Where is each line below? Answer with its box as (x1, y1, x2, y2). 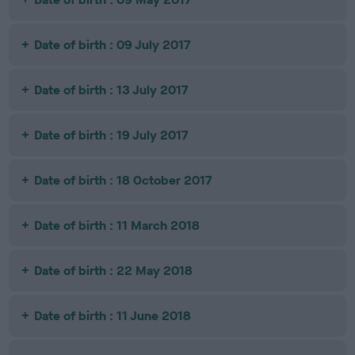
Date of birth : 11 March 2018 (34, 217, 200, 234)
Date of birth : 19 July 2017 (34, 127, 189, 143)
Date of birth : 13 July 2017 (34, 82, 189, 98)
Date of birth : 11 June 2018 (34, 307, 192, 324)
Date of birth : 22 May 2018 (34, 262, 193, 279)
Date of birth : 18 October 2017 (34, 172, 212, 189)
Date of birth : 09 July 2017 (34, 36, 191, 53)
